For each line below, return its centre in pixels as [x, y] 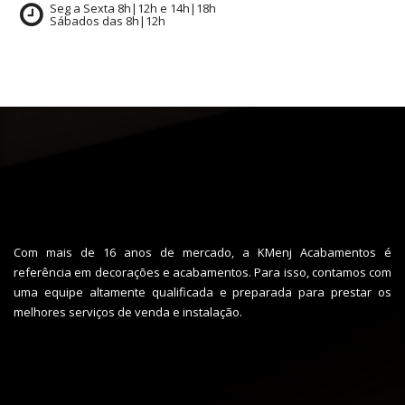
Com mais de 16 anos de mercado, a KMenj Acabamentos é [202, 252]
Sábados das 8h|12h [108, 21]
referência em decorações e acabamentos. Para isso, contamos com [202, 272]
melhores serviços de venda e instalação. [128, 312]
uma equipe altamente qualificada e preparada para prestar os [202, 292]
